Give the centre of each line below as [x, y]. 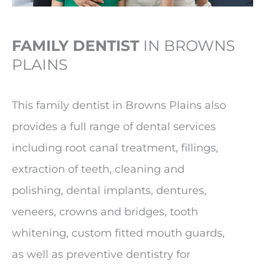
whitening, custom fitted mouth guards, [118, 233]
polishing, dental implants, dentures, [109, 190]
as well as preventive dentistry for [101, 254]
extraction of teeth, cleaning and [98, 169]
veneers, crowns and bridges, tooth [105, 211]
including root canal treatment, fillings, [115, 148]
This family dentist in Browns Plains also [119, 105]
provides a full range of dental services [114, 126]
